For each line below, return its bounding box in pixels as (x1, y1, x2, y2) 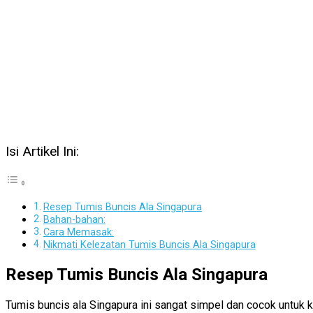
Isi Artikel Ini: (6, 143, 79, 159)
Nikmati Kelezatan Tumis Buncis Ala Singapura (43, 239, 256, 252)
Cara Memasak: (43, 226, 114, 239)
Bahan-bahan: (43, 214, 105, 226)
